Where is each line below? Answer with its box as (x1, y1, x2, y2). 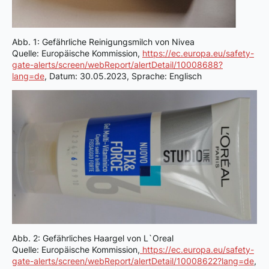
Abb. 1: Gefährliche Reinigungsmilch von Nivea (12, 37, 195, 47)
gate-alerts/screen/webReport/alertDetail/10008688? (12, 59, 223, 70)
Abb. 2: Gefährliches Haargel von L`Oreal (12, 233, 174, 244)
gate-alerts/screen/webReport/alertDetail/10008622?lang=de (12, 256, 254, 267)
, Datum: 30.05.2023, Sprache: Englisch (44, 71, 202, 82)
